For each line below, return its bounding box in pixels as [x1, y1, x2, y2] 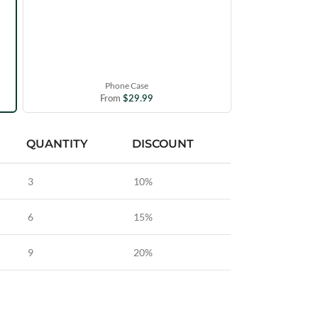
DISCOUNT [131, 137, 194, 151]
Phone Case [105, 80, 149, 92]
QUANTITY [26, 137, 88, 151]
